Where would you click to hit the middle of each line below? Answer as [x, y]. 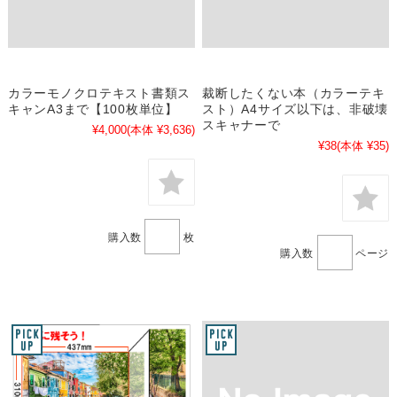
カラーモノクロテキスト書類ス [99, 93]
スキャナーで [241, 125]
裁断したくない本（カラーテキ [294, 93]
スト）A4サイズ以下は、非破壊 [296, 109]
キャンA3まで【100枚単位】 [93, 109]
